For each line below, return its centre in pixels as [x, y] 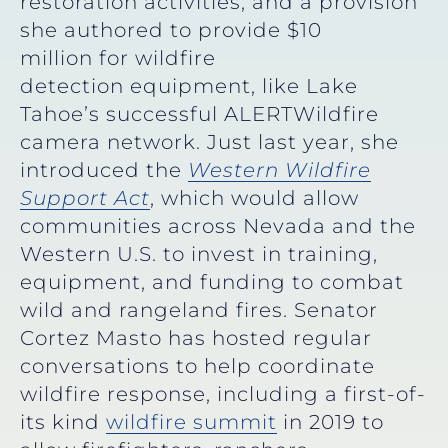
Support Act [85, 197]
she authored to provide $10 [171, 29]
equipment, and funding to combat [212, 281]
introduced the [104, 169]
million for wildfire [118, 57]
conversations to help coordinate [197, 365]
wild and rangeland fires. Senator [199, 309]
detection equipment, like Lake [189, 85]
